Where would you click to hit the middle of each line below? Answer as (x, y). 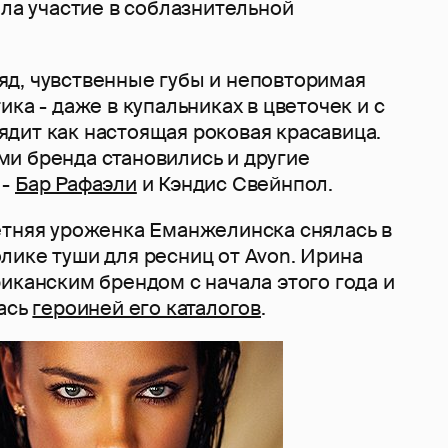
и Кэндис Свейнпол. (235, 183)
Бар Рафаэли (76, 183)
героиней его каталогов (147, 307)
